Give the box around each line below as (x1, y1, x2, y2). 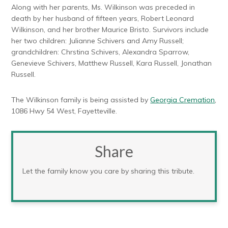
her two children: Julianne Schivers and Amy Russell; (11, 36, 184, 46)
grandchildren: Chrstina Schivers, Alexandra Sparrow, (11, 47, 190, 57)
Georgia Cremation (150, 95, 215, 105)
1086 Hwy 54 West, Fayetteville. (11, 106, 118, 116)
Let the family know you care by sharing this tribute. (22, 166, 195, 176)
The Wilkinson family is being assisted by (11, 95, 151, 105)
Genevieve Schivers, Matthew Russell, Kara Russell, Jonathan (11, 59, 212, 68)
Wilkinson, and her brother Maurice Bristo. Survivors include (11, 25, 209, 35)
